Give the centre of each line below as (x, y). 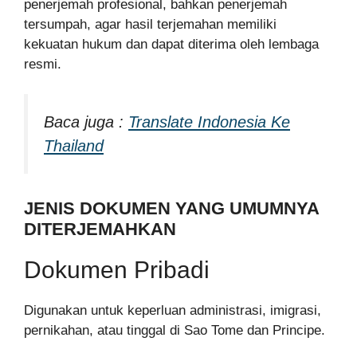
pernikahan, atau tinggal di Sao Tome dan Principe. (175, 330)
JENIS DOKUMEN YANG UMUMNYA (171, 208)
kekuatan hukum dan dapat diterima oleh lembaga (171, 44)
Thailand (74, 146)
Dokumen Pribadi (117, 269)
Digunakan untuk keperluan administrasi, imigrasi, (173, 310)
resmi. (43, 64)
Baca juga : (86, 122)
